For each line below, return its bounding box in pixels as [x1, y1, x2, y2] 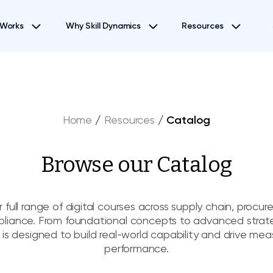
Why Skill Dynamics [66, 20, 141, 31]
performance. [104, 242, 169, 255]
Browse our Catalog [41, 151, 232, 178]
